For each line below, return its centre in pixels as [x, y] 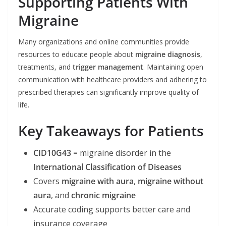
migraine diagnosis [168, 54]
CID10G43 [52, 153]
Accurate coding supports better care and [112, 209]
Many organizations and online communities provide [104, 42]
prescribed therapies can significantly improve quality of [108, 92]
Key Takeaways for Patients [111, 131]
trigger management [108, 67]
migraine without [171, 181]
